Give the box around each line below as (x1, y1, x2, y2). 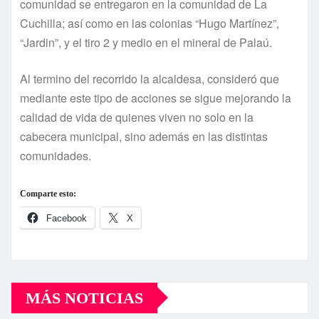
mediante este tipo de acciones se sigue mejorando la (20, 89, 291, 106)
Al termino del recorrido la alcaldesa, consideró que (20, 70, 279, 87)
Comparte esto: (20, 188, 76, 199)
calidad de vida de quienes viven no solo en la (20, 108, 253, 125)
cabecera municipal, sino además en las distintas (20, 127, 268, 145)
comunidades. (20, 147, 91, 164)
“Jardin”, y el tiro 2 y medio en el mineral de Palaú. (20, 33, 272, 51)
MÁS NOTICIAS (26, 288, 143, 307)
